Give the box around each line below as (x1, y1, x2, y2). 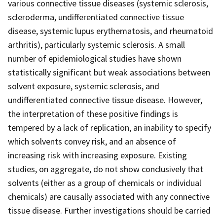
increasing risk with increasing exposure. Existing (8, 149, 187, 161)
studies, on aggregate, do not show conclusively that (8, 163, 203, 175)
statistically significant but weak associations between (8, 66, 210, 78)
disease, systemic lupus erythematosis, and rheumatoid (8, 25, 213, 37)
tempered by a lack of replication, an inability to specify (8, 121, 211, 133)
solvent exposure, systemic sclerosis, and (8, 80, 159, 92)
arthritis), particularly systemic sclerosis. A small (8, 38, 185, 50)
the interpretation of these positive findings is (8, 108, 178, 119)
